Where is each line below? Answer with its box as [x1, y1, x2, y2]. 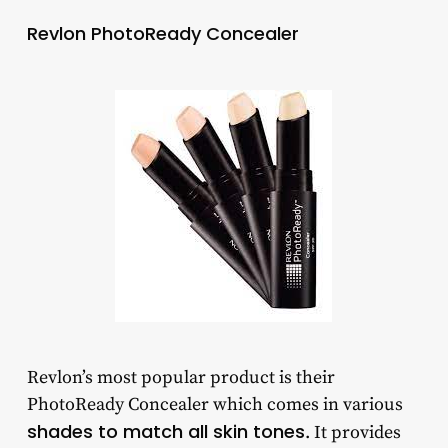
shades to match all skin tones [26, 418, 305, 444]
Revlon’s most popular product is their [26, 365, 335, 389]
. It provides [304, 420, 401, 444]
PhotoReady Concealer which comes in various [26, 392, 403, 416]
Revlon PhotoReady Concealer [26, 20, 299, 46]
